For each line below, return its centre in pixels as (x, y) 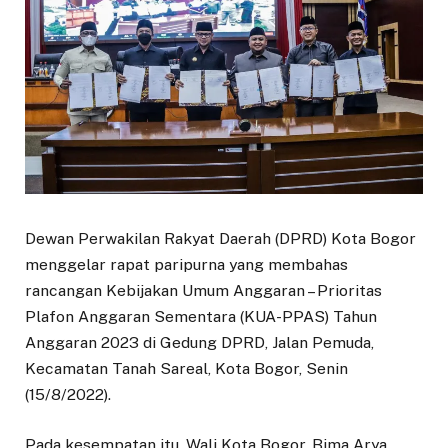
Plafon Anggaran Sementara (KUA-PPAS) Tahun (201, 317)
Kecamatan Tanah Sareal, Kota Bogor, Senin (186, 369)
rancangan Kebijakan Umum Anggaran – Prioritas (203, 291)
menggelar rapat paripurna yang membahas (186, 265)
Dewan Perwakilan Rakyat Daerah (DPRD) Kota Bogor (220, 239)
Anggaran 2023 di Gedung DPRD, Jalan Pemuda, (199, 343)
